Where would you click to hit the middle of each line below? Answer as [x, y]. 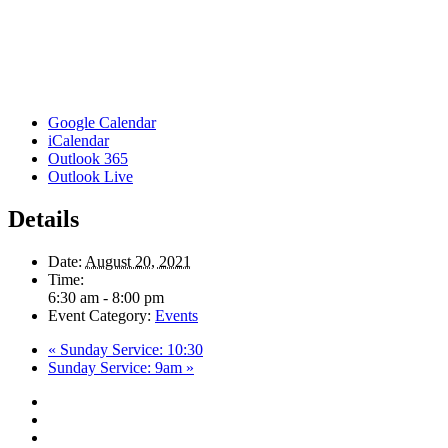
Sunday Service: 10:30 [129, 349]
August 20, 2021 [138, 261]
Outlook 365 [88, 158]
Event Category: [99, 315]
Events [176, 315]
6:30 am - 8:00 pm [106, 297]
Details [43, 218]
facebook [76, 418]
